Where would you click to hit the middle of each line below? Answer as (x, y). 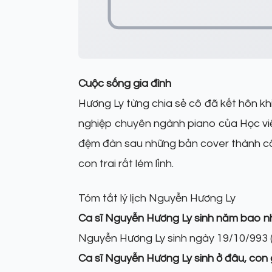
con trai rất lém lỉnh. (126, 163)
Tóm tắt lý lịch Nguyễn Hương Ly (157, 198)
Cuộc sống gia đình (125, 83)
